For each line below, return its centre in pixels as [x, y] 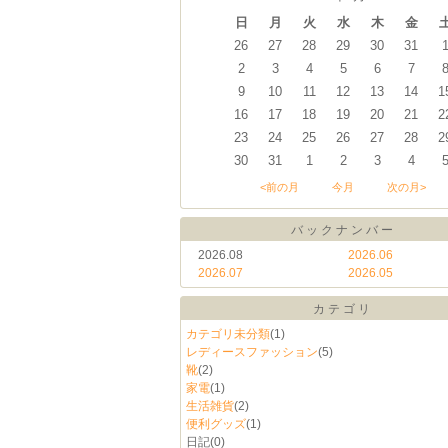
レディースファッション [252, 352]
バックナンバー [343, 230]
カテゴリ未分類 [228, 334]
